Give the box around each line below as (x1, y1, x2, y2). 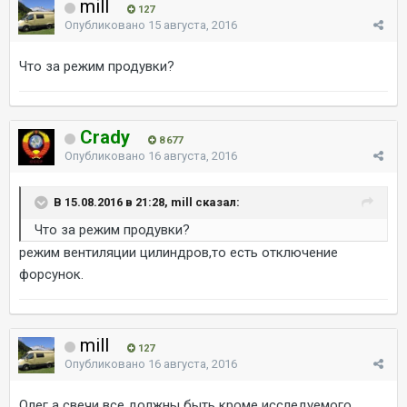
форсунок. (19, 265, 84, 283)
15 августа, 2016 (148, 17, 237, 32)
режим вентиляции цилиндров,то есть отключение (19, 243, 338, 261)
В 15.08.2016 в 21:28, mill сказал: (54, 194, 240, 209)
